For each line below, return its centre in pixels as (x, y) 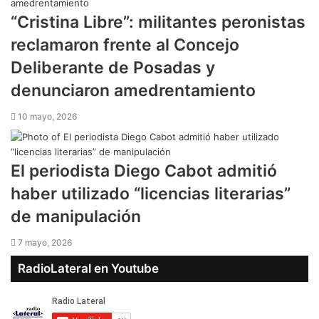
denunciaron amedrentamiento (133, 90)
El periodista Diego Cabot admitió (144, 171)
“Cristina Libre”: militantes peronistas (158, 22)
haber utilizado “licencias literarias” (151, 193)
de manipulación (76, 216)
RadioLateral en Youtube (88, 268)
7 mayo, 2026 (45, 242)
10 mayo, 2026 (47, 116)
